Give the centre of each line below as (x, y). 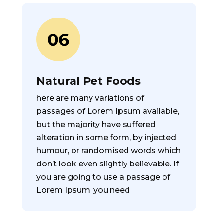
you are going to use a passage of (103, 177)
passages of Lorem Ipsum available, (108, 111)
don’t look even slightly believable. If (107, 164)
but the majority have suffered (96, 124)
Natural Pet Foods (88, 81)
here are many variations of (90, 98)
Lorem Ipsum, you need (83, 190)
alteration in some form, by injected (106, 137)
